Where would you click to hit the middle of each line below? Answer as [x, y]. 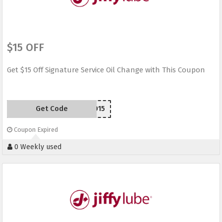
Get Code [52, 109]
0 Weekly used [37, 147]
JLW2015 [92, 109]
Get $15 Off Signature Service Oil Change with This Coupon [106, 70]
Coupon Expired [35, 130]
